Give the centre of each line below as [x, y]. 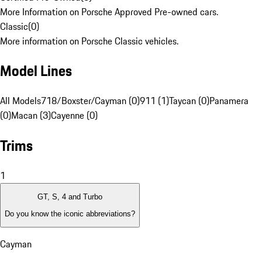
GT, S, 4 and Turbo [70, 197]
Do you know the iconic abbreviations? [70, 213]
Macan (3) [31, 116]
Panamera [229, 101]
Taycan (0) [189, 101]
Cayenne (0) [74, 116]
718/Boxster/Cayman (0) [90, 101]
